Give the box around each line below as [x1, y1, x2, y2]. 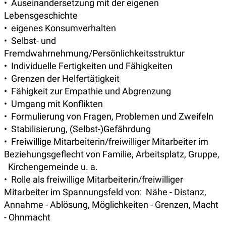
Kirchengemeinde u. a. [4, 161, 98, 173]
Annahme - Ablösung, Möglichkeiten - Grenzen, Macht [4, 199, 218, 210]
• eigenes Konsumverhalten [4, 23, 116, 34]
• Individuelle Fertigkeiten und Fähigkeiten [4, 61, 173, 72]
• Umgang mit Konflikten [4, 98, 103, 109]
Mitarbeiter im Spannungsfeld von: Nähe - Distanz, [4, 187, 206, 198]
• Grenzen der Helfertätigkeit [4, 73, 120, 84]
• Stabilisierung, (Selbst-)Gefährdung [4, 124, 151, 135]
